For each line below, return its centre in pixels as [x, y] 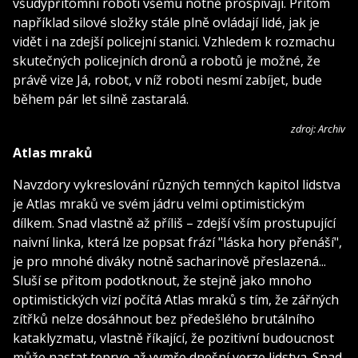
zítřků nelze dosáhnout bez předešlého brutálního [164, 318]
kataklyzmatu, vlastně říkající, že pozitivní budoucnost [173, 338]
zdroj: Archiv [318, 128]
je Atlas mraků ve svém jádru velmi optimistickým [159, 203]
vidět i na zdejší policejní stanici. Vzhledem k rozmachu [174, 41]
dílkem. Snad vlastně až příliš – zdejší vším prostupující [174, 223]
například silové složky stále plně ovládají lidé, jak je [166, 22]
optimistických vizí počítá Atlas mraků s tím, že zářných [176, 299]
